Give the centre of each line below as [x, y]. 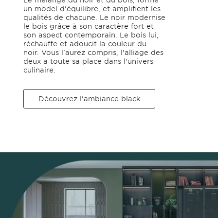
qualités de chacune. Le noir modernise [94, 17]
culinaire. [40, 70]
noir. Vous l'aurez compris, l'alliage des [93, 52]
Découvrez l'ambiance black [89, 98]
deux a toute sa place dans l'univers [88, 61]
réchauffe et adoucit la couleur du [85, 43]
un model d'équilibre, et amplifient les [92, 8]
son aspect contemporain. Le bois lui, [91, 35]
